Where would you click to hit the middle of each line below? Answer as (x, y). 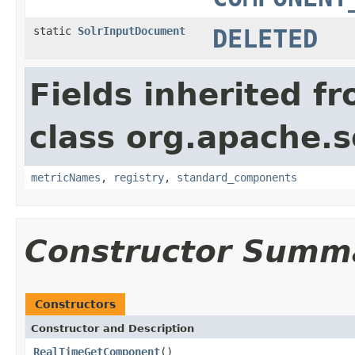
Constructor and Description (113, 328)
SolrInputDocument (132, 31)
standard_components (237, 177)
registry (139, 177)
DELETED (265, 38)
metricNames (66, 177)
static (55, 31)
